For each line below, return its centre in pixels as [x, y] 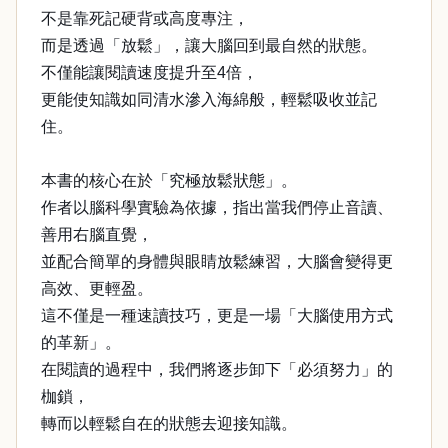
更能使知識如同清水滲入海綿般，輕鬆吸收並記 [209, 99]
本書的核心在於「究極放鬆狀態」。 [169, 180]
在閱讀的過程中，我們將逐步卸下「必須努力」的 [217, 369]
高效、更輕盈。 [97, 288]
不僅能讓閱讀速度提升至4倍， [149, 72]
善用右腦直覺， [97, 234]
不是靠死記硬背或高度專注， [145, 18]
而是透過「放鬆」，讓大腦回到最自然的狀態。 [209, 45]
